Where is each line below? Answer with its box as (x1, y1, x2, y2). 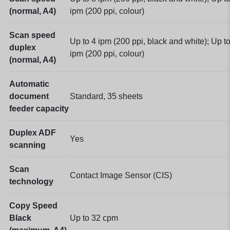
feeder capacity (9, 104, 69, 113)
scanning (9, 140, 46, 149)
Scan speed (9, 30, 55, 40)
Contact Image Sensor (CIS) (70, 170, 172, 180)
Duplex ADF (9, 128, 56, 137)
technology (9, 177, 53, 186)
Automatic (9, 79, 49, 88)
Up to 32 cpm (70, 213, 118, 222)
